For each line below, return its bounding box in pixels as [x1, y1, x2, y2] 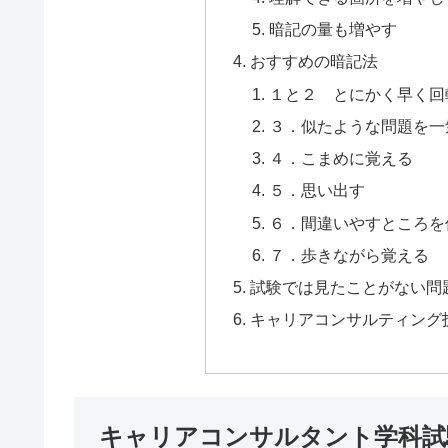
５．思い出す [269, 181, 366, 200]
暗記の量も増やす [269, 20, 398, 39]
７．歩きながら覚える [269, 245, 430, 264]
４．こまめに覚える [269, 149, 414, 168]
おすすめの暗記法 [249, 52, 378, 71]
